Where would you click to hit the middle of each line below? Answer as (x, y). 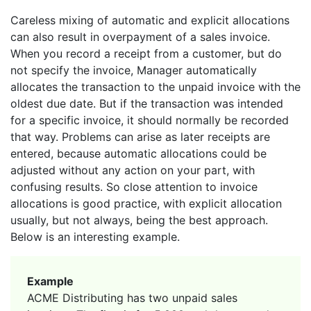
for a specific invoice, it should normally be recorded (150, 120)
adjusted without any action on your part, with (133, 170)
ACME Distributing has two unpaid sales (132, 297)
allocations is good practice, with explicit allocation (146, 203)
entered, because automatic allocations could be (138, 153)
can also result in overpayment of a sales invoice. (140, 36)
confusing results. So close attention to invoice (134, 186)
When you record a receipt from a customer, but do (146, 53)
